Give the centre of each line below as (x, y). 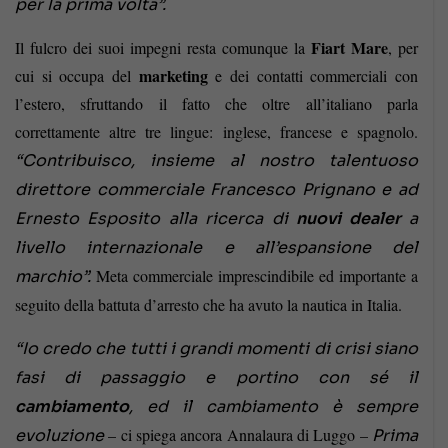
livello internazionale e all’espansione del (216, 248)
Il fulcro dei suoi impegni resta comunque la (163, 48)
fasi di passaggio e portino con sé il (216, 378)
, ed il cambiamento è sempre (273, 407)
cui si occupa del (77, 76)
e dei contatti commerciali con (313, 76)
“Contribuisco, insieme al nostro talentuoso (216, 161)
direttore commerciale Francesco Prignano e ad (216, 190)
